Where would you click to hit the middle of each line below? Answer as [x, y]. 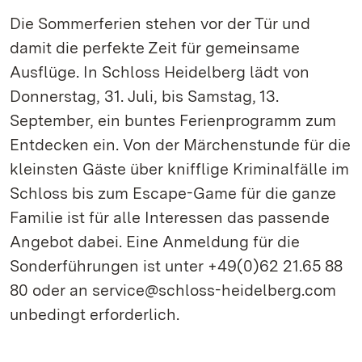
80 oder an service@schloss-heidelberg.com [173, 290]
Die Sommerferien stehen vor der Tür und [160, 23]
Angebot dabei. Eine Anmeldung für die [155, 242]
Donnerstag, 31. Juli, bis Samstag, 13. [144, 96]
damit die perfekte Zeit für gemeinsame [155, 48]
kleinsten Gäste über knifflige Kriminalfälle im [179, 169]
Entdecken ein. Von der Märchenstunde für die [180, 145]
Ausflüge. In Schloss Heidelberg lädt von [160, 72]
